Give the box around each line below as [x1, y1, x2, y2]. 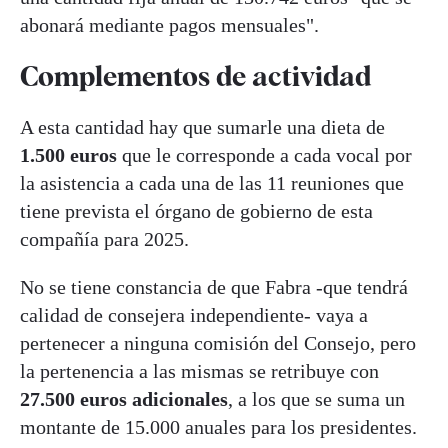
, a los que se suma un [228, 388, 405, 411]
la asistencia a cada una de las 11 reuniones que [20, 172, 404, 195]
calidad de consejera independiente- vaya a [20, 304, 368, 327]
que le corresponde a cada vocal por [117, 144, 412, 167]
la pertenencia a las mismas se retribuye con [20, 360, 379, 383]
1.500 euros [20, 144, 117, 167]
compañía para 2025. [20, 228, 189, 251]
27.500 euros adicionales [20, 388, 228, 411]
